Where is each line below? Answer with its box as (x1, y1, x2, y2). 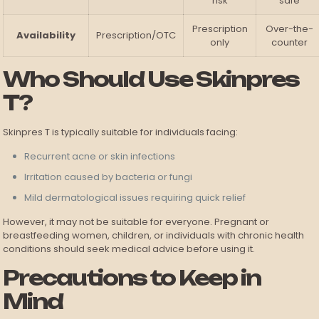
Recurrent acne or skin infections (24, 150, 176, 164)
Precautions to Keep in (3, 265, 261, 291)
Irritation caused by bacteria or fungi (24, 170, 193, 184)
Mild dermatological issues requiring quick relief (24, 191, 246, 205)
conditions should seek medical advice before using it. (3, 242, 256, 256)
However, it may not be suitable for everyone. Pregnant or (3, 215, 270, 229)
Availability (16, 28, 76, 43)
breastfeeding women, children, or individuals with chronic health (3, 229, 305, 243)
